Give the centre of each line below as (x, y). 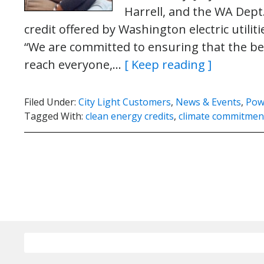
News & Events (208, 102)
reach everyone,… (74, 65)
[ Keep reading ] (168, 65)
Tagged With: (55, 116)
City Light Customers (125, 102)
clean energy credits (130, 116)
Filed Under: (51, 102)
